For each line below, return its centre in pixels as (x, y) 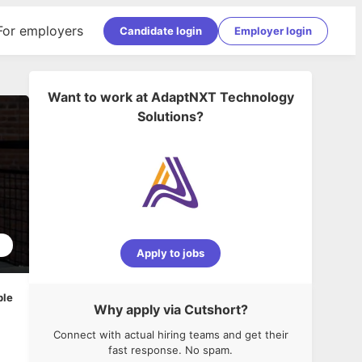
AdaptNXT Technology (222, 97)
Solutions (167, 116)
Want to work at (97, 97)
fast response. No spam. (170, 350)
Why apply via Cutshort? (170, 309)
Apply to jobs (170, 253)
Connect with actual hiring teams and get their (170, 335)
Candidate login (161, 30)
